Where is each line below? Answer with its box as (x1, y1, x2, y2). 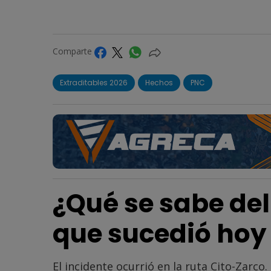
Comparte (53, 45, 94, 57)
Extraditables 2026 (60, 77, 128, 88)
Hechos (145, 77, 173, 88)
